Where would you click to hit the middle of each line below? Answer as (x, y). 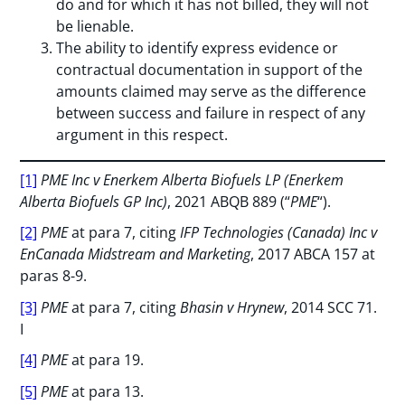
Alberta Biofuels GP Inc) (94, 201)
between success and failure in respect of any (211, 113)
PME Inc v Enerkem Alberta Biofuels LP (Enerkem (193, 179)
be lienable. (95, 26)
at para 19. (108, 360)
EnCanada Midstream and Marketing (136, 254)
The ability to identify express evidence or (198, 47)
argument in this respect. (142, 134)
